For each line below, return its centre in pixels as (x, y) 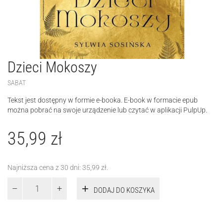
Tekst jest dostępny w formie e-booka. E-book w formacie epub (103, 100)
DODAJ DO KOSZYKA (124, 190)
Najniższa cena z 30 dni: (45, 167)
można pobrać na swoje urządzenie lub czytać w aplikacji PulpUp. (107, 110)
